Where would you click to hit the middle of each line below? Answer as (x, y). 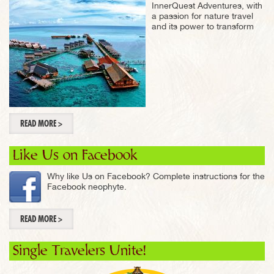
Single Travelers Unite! (79, 251)
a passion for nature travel (202, 16)
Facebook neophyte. (87, 187)
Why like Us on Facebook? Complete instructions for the (156, 176)
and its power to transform (203, 26)
